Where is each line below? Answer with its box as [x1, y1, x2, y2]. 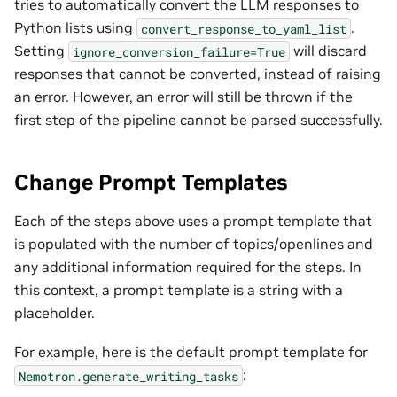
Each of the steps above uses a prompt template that [14, 212, 372, 230]
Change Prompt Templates [14, 168, 287, 197]
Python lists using [14, 19, 136, 37]
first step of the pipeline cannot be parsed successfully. [14, 111, 383, 129]
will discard [290, 42, 367, 60]
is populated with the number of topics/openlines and [14, 235, 373, 253]
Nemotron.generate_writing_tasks [19, 367, 238, 385]
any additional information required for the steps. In [14, 258, 362, 276]
